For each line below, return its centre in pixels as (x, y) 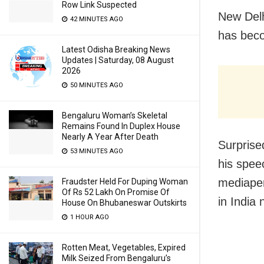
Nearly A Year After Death (110, 137)
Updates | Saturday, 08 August (118, 60)
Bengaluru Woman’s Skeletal (115, 115)
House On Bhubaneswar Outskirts (124, 203)
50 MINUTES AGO (96, 85)
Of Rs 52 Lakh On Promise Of (116, 192)
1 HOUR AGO (89, 217)
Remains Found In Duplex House (121, 126)
